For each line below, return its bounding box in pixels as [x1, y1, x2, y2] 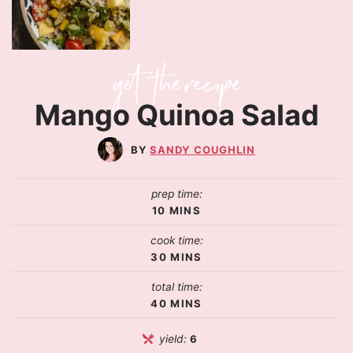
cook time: [150, 233, 203, 247]
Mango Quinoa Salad [34, 97, 319, 132]
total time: [150, 280, 203, 293]
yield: [159, 332, 191, 345]
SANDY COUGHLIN [150, 143, 255, 156]
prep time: [150, 187, 203, 200]
